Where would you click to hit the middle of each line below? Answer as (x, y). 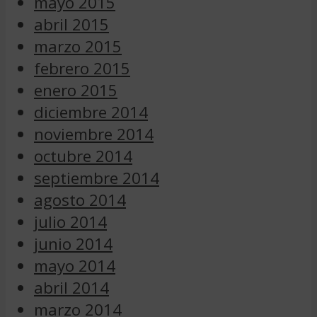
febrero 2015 (82, 68)
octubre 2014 (83, 156)
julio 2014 (70, 221)
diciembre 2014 (91, 112)
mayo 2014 (75, 265)
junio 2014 (73, 243)
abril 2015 (71, 24)
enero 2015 (76, 90)
